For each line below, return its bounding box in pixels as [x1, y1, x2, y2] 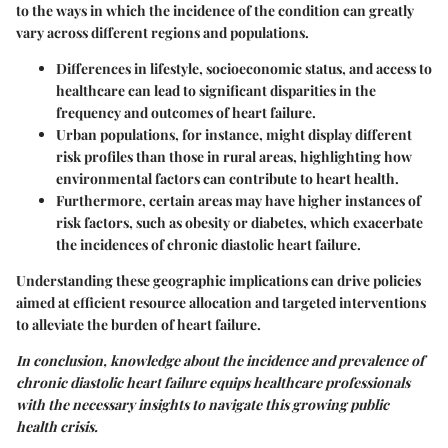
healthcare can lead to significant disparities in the [56, 81, 376, 101]
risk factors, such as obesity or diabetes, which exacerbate [56, 213, 423, 233]
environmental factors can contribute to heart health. [56, 169, 399, 189]
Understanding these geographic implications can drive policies [16, 271, 421, 291]
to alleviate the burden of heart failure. [16, 315, 261, 335]
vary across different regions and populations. [16, 23, 309, 43]
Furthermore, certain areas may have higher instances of [56, 191, 421, 211]
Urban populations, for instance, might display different [56, 125, 412, 145]
